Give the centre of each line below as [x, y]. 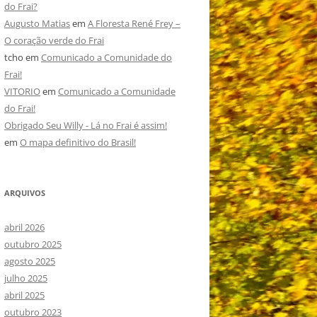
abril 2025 [24, 295]
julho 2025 [26, 278]
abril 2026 [24, 227]
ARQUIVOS [25, 192]
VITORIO [22, 91]
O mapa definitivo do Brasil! [78, 142]
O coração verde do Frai [54, 40]
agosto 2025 [30, 261]
